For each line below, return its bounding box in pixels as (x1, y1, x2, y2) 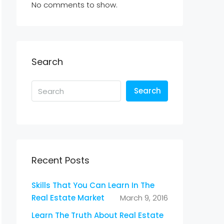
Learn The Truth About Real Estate (31, 210, 163, 220)
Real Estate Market (31, 192, 104, 203)
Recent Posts (31, 154, 89, 166)
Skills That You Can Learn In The (31, 180, 154, 190)
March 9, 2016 (120, 192, 168, 203)
